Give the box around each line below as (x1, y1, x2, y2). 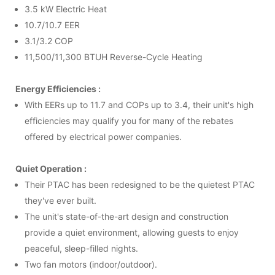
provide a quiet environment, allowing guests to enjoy (25, 227, 239, 238)
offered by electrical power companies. (25, 131, 182, 142)
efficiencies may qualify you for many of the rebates (25, 115, 233, 126)
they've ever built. (25, 195, 96, 206)
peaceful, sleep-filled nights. (25, 242, 138, 254)
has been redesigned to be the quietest (69, 179, 233, 190)
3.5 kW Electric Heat (25, 3, 107, 14)
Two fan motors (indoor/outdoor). (25, 258, 157, 269)
